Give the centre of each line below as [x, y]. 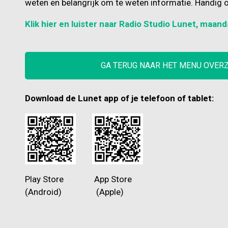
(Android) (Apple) [74, 192]
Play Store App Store [78, 179]
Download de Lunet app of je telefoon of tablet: [119, 98]
